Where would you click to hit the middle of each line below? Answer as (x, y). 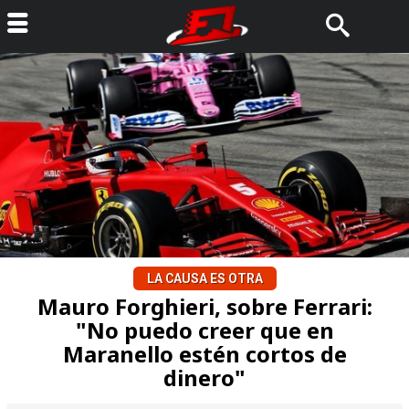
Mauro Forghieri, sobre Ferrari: (204, 306)
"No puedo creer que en (204, 330)
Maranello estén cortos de (204, 354)
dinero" (204, 378)
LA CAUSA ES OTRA (204, 278)
